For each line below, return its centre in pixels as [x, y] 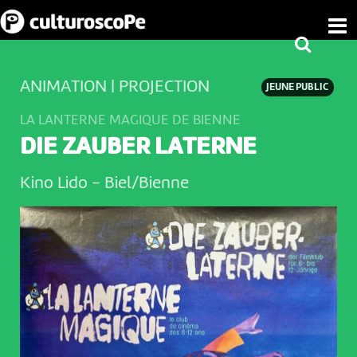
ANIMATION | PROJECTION [114, 87]
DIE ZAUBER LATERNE [138, 148]
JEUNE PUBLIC [298, 88]
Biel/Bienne [144, 184]
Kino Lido [55, 184]
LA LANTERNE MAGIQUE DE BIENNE [130, 120]
